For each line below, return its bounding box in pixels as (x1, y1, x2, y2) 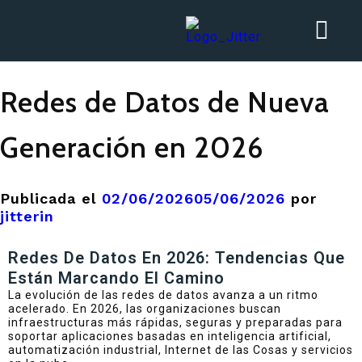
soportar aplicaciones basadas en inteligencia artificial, (8, 329, 331, 343)
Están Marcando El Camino (8, 267, 225, 288)
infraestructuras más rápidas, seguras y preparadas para (8, 315, 343, 329)
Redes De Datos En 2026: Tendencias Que (8, 247, 345, 267)
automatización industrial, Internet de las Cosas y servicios (8, 343, 353, 356)
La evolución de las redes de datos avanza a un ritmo (8, 288, 318, 301)
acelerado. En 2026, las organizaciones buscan (8, 301, 281, 315)
